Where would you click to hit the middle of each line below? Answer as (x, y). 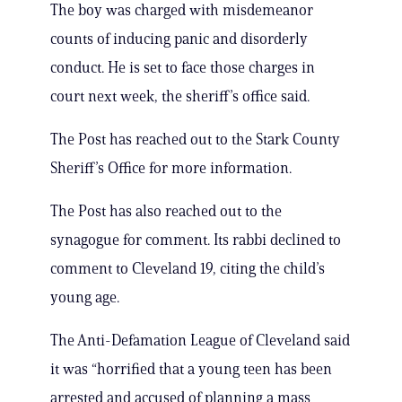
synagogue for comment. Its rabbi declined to (196, 240)
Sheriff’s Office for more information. (171, 168)
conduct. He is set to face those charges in (183, 68)
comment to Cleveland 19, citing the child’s (188, 269)
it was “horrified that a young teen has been (191, 369)
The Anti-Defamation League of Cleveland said (200, 341)
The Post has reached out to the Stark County (195, 140)
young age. (85, 297)
